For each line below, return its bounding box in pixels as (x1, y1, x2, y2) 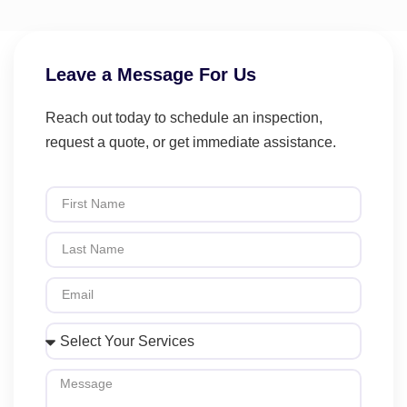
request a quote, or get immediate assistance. (45, 134, 336, 151)
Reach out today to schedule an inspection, (45, 110, 323, 126)
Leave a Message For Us (45, 65, 256, 85)
